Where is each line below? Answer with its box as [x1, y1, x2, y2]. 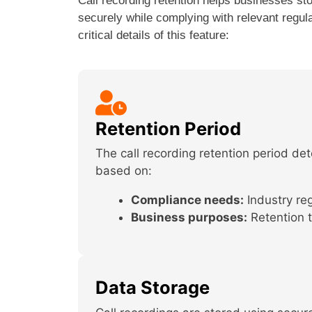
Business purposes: [131, 210, 247, 224]
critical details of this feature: [78, 28, 233, 42]
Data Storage [95, 276, 210, 298]
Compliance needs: [131, 193, 244, 207]
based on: [95, 164, 152, 178]
